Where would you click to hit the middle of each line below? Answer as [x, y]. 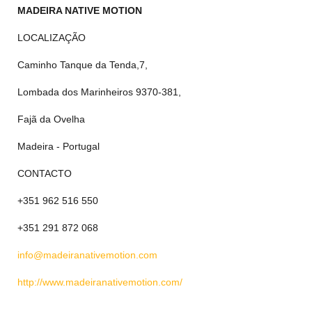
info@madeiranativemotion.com [87, 255]
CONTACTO [45, 173]
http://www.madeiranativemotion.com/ [100, 282]
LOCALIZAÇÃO [52, 38]
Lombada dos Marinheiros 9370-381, [99, 92]
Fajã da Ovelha [51, 119]
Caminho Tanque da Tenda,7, [83, 65]
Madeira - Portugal [60, 146]
